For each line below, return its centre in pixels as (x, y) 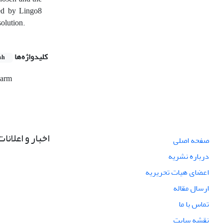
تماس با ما (194, 204)
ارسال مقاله (191, 188)
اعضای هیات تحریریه (177, 172)
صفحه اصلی (191, 140)
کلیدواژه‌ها (31, 56)
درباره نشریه (189, 156)
